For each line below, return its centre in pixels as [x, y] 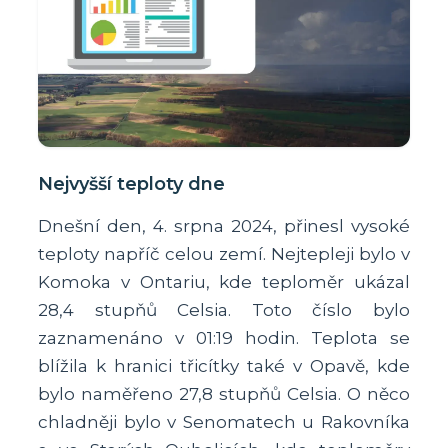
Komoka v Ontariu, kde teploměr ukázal [224, 281]
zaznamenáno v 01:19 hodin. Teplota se [224, 337]
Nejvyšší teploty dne [132, 183]
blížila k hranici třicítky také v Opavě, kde [224, 365]
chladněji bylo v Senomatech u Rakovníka [224, 421]
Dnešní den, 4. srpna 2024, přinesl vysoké [224, 225]
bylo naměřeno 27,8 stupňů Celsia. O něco [224, 393]
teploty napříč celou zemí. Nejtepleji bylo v [224, 253]
